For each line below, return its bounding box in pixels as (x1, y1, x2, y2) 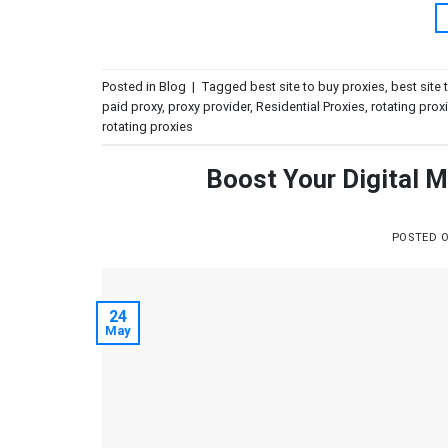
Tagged (201, 78, 250, 94)
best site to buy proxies (250, 78, 385, 94)
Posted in (102, 78, 159, 94)
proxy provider (168, 98, 250, 114)
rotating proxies (102, 118, 193, 134)
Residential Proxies (256, 98, 365, 114)
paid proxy (102, 98, 162, 114)
